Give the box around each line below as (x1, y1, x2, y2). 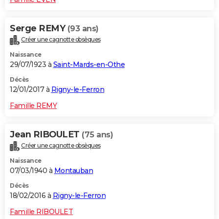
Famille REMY (10, 101, 57, 110)
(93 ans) (67, 24, 99, 34)
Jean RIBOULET (10, 129, 82, 140)
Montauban (54, 166, 93, 175)
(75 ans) (82, 130, 113, 140)
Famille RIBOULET (10, 207, 73, 217)
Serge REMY (10, 23, 67, 34)
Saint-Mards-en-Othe (53, 60, 125, 69)
